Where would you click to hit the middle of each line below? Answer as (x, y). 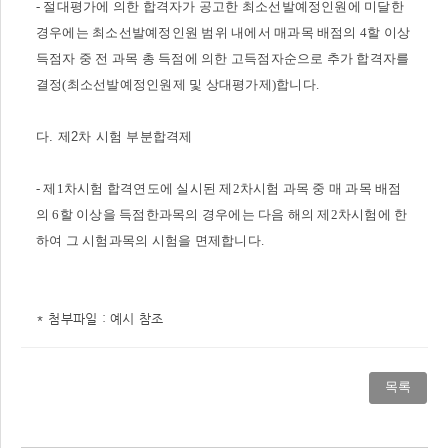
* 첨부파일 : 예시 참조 (100, 318)
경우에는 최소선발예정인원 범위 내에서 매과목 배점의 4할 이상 (223, 32)
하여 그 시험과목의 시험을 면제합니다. (150, 240)
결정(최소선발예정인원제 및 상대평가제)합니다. (177, 84)
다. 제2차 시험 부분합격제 (116, 136)
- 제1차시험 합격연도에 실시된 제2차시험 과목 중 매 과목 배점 (219, 188)
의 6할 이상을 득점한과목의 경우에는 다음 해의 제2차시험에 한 (222, 214)
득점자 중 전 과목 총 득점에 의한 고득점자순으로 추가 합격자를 (223, 58)
